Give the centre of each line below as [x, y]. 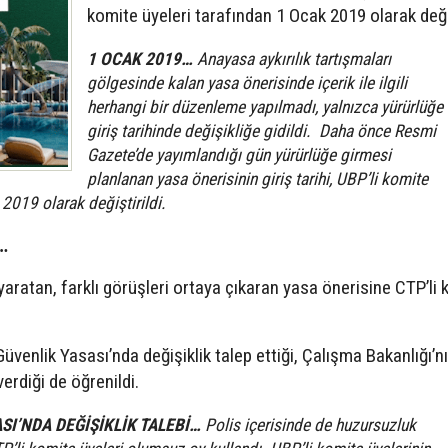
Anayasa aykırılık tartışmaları [292, 59]
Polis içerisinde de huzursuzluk [308, 425]
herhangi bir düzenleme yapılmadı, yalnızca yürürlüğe [265, 107]
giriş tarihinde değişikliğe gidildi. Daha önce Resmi [261, 131]
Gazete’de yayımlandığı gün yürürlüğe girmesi [239, 155]
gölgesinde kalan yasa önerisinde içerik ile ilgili [247, 83]
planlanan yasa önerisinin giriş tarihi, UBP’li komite [257, 179]
